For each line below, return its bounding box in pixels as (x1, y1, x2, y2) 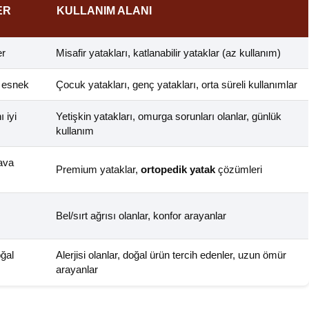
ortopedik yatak (141, 163, 215, 176)
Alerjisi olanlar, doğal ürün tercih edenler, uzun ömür (56, 249, 286, 261)
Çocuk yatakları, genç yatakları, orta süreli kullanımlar (56, 79, 297, 91)
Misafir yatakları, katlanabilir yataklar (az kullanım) (56, 47, 281, 59)
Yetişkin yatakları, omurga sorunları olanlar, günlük (56, 110, 281, 123)
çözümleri (215, 163, 262, 176)
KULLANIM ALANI (57, 5, 152, 17)
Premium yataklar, (56, 163, 141, 176)
